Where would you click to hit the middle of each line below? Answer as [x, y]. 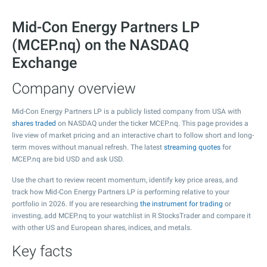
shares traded [34, 123]
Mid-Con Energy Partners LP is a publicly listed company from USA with [127, 111]
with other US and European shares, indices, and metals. [102, 228]
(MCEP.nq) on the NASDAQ [100, 45]
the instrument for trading [181, 204]
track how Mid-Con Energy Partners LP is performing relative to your [121, 192]
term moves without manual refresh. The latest [88, 147]
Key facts [42, 251]
